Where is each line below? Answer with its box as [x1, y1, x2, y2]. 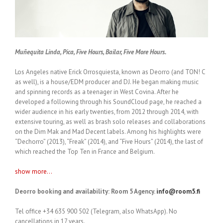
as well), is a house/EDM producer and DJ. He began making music [15, 78, 199, 87]
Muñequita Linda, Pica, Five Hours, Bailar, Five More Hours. [15, 48, 166, 57]
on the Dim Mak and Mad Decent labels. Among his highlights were [15, 127, 201, 136]
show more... [15, 167, 52, 176]
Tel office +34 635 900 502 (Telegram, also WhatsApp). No [15, 207, 177, 216]
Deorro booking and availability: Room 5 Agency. [15, 187, 156, 196]
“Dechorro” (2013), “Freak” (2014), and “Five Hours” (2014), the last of [15, 137, 203, 146]
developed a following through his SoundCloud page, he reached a [15, 98, 202, 107]
